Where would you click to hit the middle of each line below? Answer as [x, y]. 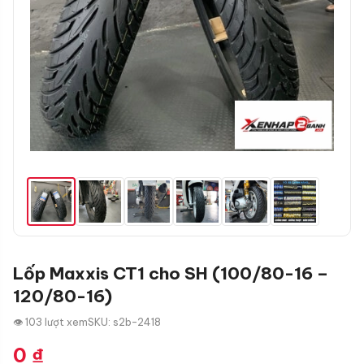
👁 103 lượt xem [50, 322]
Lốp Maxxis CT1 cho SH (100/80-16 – [171, 273]
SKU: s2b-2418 [124, 322]
